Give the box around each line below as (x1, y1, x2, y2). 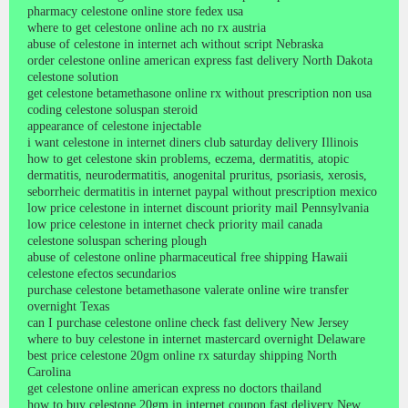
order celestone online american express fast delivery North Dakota (27, 53, 372, 67)
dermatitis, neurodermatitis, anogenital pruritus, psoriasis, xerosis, (27, 168, 367, 182)
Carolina (27, 364, 71, 379)
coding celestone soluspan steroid (27, 102, 198, 117)
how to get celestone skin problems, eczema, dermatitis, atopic (27, 151, 349, 166)
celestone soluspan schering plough (27, 233, 207, 248)
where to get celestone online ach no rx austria (27, 20, 266, 35)
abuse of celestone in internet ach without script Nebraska (27, 36, 323, 51)
